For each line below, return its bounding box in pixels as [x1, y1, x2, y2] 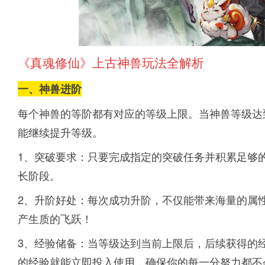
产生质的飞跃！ [18, 211, 92, 226]
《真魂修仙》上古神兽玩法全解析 [18, 53, 204, 71]
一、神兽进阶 [18, 81, 82, 96]
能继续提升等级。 [18, 124, 103, 140]
